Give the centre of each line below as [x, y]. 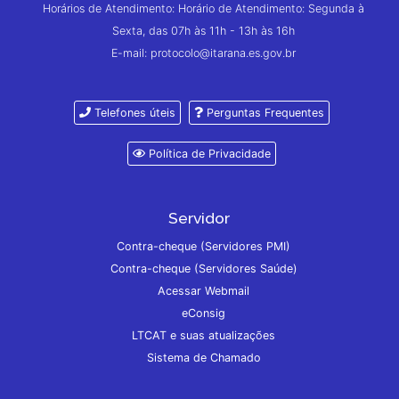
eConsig [204, 313]
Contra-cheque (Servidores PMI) [204, 246]
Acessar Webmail [204, 290]
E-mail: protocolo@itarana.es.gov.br [204, 53]
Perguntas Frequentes [263, 112]
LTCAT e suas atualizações [204, 335]
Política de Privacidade [208, 153]
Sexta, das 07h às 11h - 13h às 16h [204, 30]
